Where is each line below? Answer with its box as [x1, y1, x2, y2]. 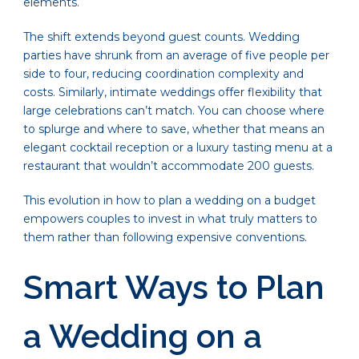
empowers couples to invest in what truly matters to [23, 212, 317, 227]
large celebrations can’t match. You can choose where [23, 103, 325, 119]
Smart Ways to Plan [23, 268, 325, 308]
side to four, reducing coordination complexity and [23, 67, 304, 82]
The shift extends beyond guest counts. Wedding [23, 30, 300, 45]
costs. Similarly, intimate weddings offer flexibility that [23, 85, 322, 100]
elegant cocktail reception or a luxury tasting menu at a [23, 140, 333, 155]
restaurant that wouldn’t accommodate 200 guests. [23, 159, 314, 174]
